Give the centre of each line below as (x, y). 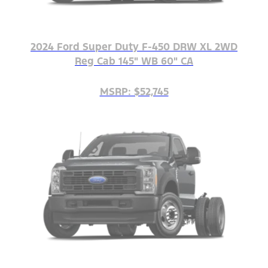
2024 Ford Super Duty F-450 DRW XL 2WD (134, 47)
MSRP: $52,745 (134, 92)
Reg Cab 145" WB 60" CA (134, 61)
